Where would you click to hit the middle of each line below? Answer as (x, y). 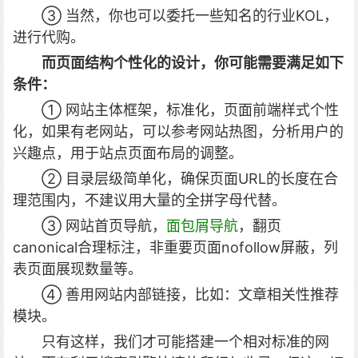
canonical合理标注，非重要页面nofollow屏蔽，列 (175, 247)
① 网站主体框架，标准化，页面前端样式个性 (190, 110)
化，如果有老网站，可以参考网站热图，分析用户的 (178, 131)
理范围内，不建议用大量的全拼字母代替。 (149, 200)
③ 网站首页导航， (104, 226)
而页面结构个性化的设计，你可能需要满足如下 (193, 63)
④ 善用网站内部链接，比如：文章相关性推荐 (190, 294)
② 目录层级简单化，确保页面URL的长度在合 (190, 179)
